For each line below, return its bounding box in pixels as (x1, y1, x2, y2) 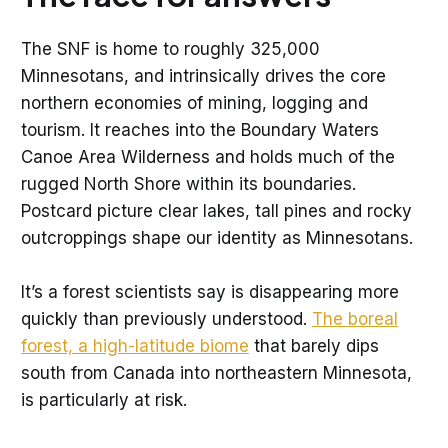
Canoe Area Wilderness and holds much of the (20, 147, 395, 168)
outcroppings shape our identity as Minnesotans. (20, 228, 413, 249)
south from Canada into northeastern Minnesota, (20, 363, 412, 384)
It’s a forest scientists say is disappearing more (20, 282, 399, 303)
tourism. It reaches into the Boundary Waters (20, 120, 379, 141)
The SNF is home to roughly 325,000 (20, 39, 320, 60)
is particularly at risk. (20, 390, 187, 411)
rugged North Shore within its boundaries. (20, 174, 356, 195)
